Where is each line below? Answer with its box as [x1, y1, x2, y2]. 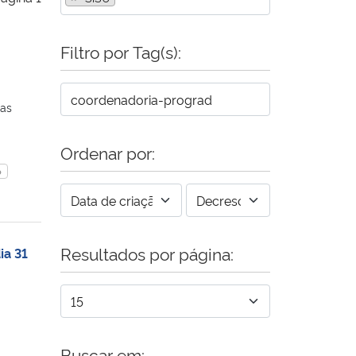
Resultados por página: [60, 241, 234, 265]
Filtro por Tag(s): [60, 39, 181, 63]
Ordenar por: [60, 140, 155, 164]
